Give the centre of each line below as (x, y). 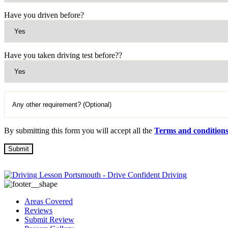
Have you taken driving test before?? (63, 55)
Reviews (38, 211)
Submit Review (49, 220)
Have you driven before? (44, 15)
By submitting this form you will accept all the (79, 131)
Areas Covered (49, 202)
